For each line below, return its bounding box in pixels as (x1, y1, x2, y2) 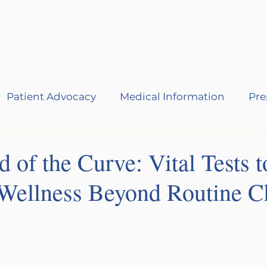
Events (191, 30, 227, 42)
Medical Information (120, 91, 225, 103)
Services (58, 30, 102, 42)
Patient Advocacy (7, 91, 96, 103)
